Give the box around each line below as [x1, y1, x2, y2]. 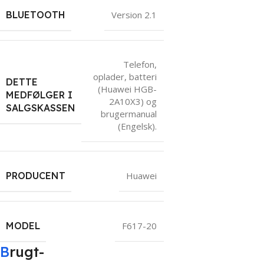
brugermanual [101, 107, 157, 120]
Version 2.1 [111, 8, 157, 21]
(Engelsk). [118, 120, 157, 132]
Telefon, [123, 58, 157, 70]
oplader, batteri [93, 70, 157, 82]
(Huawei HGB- [98, 82, 157, 95]
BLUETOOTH [6, 8, 65, 21]
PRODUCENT [6, 169, 65, 181]
